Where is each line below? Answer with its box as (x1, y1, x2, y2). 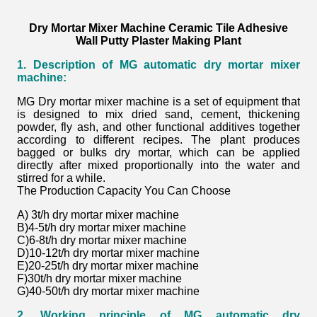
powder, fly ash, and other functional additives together (17, 121, 300, 133)
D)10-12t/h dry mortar (17, 247, 126, 259)
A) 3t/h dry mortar (17, 209, 105, 221)
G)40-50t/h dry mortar (17, 285, 126, 297)
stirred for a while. (17, 172, 105, 184)
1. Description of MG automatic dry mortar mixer (17, 59, 300, 71)
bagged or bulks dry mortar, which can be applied (17, 146, 300, 158)
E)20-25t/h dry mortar (17, 260, 125, 272)
